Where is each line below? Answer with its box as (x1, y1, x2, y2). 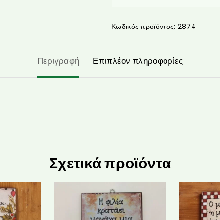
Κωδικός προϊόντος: (111, 21, 178, 31)
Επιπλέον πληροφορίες (93, 55, 183, 67)
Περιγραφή (37, 55, 80, 67)
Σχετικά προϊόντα (49, 153, 171, 174)
